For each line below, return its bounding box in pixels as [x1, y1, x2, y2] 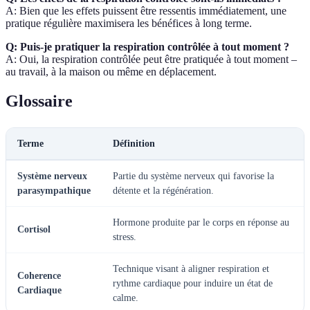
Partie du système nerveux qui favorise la [113, 171, 274, 182]
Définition [113, 138, 155, 149]
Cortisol [17, 224, 51, 235]
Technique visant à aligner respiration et [113, 264, 269, 275]
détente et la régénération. [113, 185, 214, 197]
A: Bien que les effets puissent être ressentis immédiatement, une [6, 5, 286, 17]
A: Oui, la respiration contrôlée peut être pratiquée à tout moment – [6, 53, 297, 66]
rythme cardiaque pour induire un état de [113, 278, 273, 289]
